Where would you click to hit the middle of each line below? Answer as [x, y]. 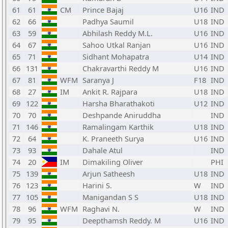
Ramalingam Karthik [118, 127]
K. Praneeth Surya [113, 138]
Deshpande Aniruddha [122, 115]
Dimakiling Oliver [113, 162]
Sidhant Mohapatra [116, 56]
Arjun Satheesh [109, 174]
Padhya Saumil [108, 21]
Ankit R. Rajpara [110, 92]
